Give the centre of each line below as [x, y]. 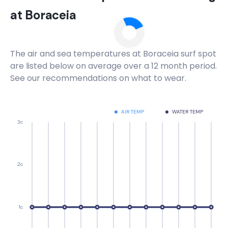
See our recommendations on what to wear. [98, 78]
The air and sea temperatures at [77, 54]
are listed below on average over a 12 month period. [113, 66]
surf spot [197, 54]
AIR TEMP [133, 112]
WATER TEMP [188, 112]
